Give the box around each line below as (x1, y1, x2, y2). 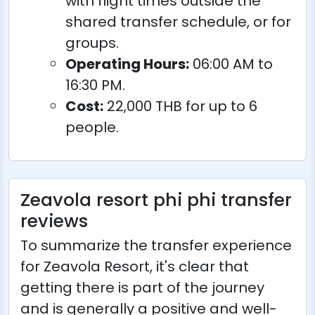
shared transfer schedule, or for (65, 11, 291, 32)
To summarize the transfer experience (20, 235, 292, 255)
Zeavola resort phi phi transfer (20, 187, 292, 212)
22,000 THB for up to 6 (103, 96, 257, 116)
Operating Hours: (65, 53, 189, 74)
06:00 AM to (189, 53, 273, 74)
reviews (20, 208, 88, 233)
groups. (65, 32, 119, 53)
